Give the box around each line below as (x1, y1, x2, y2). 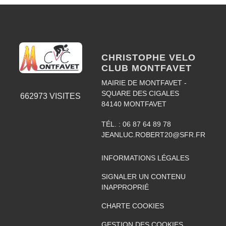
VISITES (47, 91, 81, 100)
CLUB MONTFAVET (101, 63, 192, 74)
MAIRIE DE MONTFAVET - (101, 79, 187, 87)
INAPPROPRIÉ (101, 183, 149, 192)
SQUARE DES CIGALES (101, 89, 179, 98)
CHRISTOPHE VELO (101, 52, 196, 63)
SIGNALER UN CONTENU (101, 173, 186, 181)
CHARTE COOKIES (101, 202, 164, 210)
